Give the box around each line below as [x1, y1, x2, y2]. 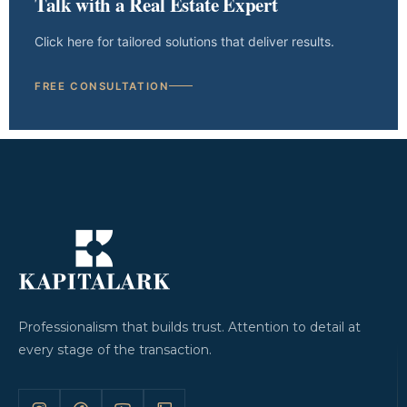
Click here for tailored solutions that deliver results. [35, 33, 334, 49]
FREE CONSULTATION [35, 79, 170, 93]
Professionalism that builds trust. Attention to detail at [18, 318, 361, 335]
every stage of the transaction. [18, 341, 212, 358]
